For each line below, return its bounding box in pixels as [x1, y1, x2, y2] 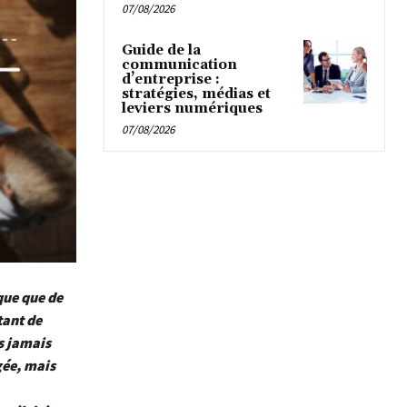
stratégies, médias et [122, 85, 271, 104]
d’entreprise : [122, 71, 220, 89]
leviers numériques [122, 100, 263, 118]
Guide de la [122, 42, 201, 60]
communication [122, 56, 237, 74]
